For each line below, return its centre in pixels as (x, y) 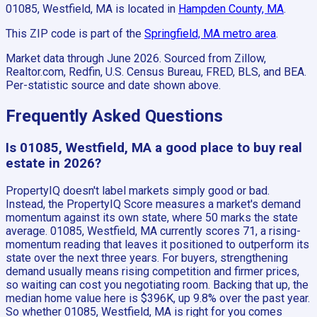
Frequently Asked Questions (114, 116)
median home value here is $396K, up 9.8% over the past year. (158, 299)
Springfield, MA (182, 33)
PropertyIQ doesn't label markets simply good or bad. (138, 191)
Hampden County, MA (231, 8)
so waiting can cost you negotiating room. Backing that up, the (157, 285)
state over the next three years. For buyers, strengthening (147, 258)
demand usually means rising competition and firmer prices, (152, 272)
